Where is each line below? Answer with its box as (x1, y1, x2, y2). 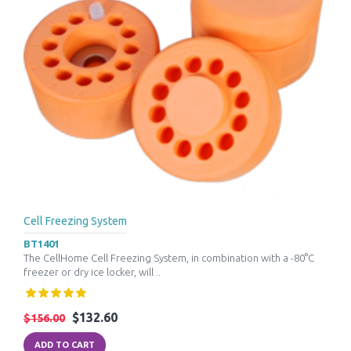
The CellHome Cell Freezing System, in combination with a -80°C (24, 251, 314, 263)
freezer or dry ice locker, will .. (24, 266, 161, 277)
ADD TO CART (34, 339, 95, 349)
